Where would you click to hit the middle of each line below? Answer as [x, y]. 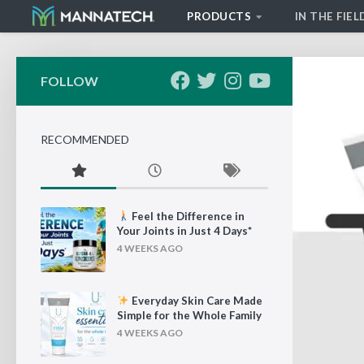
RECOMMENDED [85, 139]
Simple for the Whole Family [189, 315]
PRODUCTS [219, 16]
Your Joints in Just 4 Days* [184, 231]
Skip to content [68, 23]
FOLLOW [69, 81]
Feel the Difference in [187, 216]
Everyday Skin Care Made [196, 301]
